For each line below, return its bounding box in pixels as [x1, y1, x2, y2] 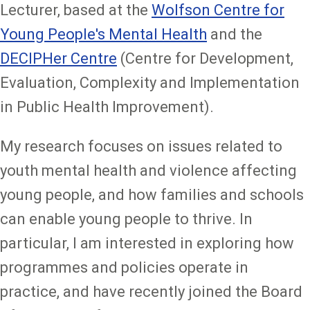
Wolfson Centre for [152, 1, 284, 19]
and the [207, 26, 262, 44]
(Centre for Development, [117, 50, 293, 68]
